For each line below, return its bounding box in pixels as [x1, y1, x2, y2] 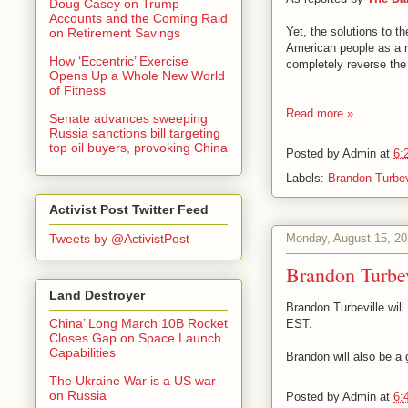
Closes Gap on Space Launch [49, 330, 221, 345]
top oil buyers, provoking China [49, 139, 228, 155]
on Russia [49, 387, 107, 403]
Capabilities [49, 344, 116, 360]
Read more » [286, 106, 353, 120]
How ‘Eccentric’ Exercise [49, 53, 189, 68]
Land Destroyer [49, 287, 145, 302]
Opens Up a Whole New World [49, 67, 225, 83]
